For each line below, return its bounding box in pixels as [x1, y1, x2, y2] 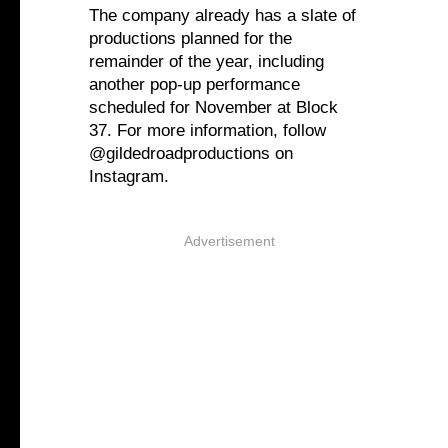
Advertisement [183, 233, 275, 250]
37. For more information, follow [89, 121, 326, 141]
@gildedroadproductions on [89, 144, 293, 164]
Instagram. [89, 167, 169, 187]
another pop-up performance [89, 75, 300, 95]
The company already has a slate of [89, 6, 356, 26]
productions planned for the [89, 29, 292, 49]
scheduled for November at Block [89, 98, 338, 118]
